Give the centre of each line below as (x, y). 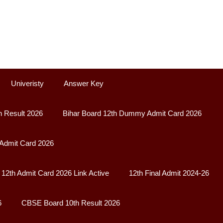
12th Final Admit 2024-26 (169, 173)
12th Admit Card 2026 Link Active (55, 173)
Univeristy (27, 84)
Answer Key (84, 84)
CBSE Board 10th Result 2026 (71, 203)
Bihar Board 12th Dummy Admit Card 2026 (132, 113)
